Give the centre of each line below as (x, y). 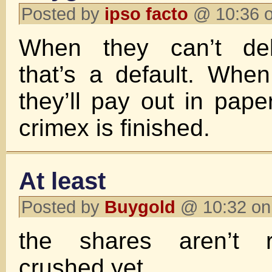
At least (62, 181)
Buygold (140, 207)
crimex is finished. (114, 128)
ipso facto (146, 14)
